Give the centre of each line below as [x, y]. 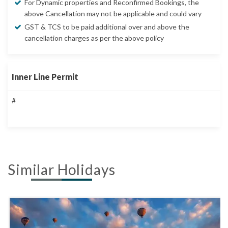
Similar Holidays [62, 170]
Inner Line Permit [45, 77]
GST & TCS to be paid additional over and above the [107, 27]
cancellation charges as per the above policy [95, 38]
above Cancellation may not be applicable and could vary [113, 14]
